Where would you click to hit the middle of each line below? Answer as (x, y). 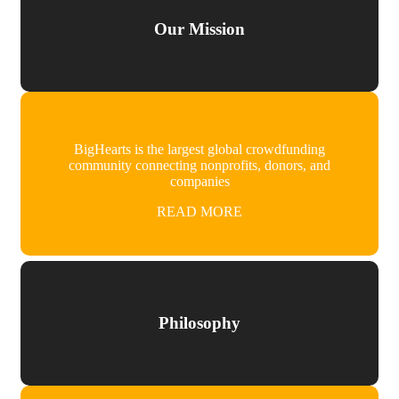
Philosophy (199, 323)
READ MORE (199, 211)
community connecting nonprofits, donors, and (199, 165)
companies (199, 181)
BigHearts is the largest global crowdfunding (199, 149)
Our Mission (199, 29)
